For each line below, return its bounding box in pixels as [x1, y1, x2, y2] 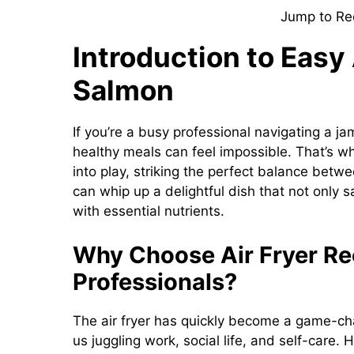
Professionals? [73, 267, 237, 296]
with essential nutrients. [73, 203, 224, 220]
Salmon [73, 73, 174, 107]
